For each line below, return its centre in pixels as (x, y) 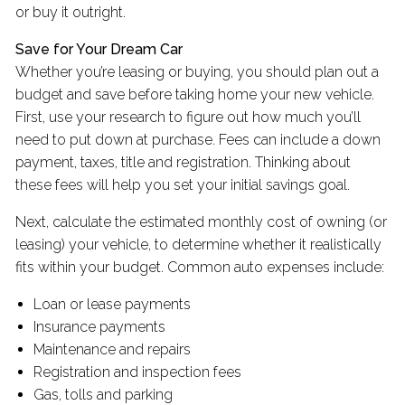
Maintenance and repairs (114, 350)
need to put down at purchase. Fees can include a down (198, 140)
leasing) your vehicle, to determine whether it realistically (199, 245)
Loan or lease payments (114, 305)
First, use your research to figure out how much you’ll (188, 118)
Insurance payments (102, 327)
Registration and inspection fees (140, 372)
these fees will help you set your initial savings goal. (185, 185)
